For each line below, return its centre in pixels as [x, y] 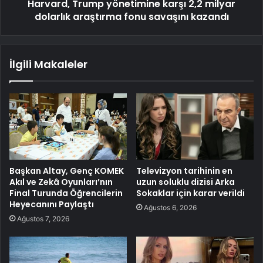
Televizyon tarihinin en [184, 171]
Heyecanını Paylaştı [52, 204]
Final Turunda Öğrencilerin [66, 193]
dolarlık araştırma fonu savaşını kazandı [131, 16]
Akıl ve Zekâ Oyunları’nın [61, 182]
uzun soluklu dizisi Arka [186, 182]
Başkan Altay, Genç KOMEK [67, 171]
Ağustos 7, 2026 [43, 218]
